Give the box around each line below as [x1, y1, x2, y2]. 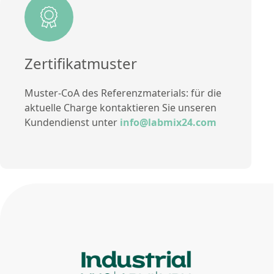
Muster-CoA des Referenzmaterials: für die [24, 86, 221, 100]
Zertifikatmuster [24, 53, 137, 73]
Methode [7, 3, 51, 17]
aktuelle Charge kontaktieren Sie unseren [24, 101, 217, 114]
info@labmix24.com [120, 116, 217, 129]
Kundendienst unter [24, 116, 120, 129]
